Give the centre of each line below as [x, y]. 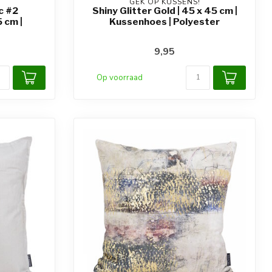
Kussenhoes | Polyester [165, 21]
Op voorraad [120, 77]
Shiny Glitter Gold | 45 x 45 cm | [165, 10]
